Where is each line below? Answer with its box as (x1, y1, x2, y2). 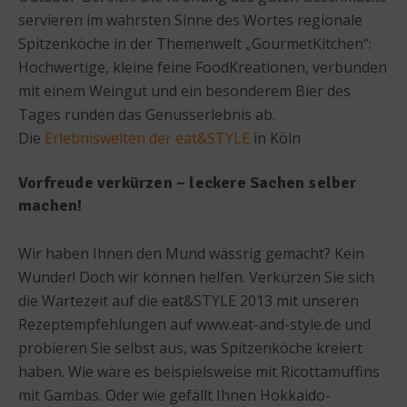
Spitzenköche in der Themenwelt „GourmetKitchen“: (18, 33, 372, 54)
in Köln (250, 127, 301, 148)
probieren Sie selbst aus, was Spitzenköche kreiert (18, 337, 362, 358)
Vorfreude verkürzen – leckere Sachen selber (18, 172, 357, 193)
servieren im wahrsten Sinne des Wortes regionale (18, 9, 362, 30)
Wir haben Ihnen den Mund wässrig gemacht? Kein (18, 243, 364, 263)
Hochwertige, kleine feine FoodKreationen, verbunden (18, 56, 387, 77)
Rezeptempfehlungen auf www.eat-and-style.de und (18, 313, 371, 334)
